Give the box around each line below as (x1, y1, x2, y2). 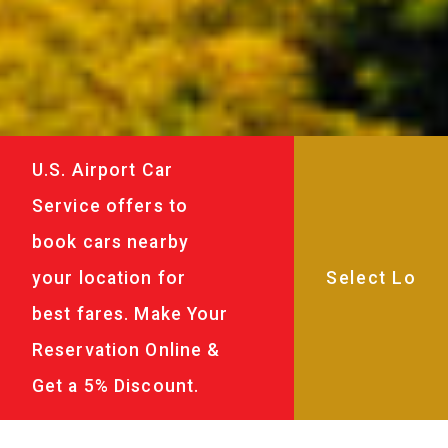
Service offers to (32, 195, 189, 216)
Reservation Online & (32, 339, 221, 360)
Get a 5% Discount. (32, 375, 200, 396)
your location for (32, 267, 187, 288)
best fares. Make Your (32, 303, 229, 324)
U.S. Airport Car (32, 159, 173, 180)
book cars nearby (32, 231, 189, 252)
